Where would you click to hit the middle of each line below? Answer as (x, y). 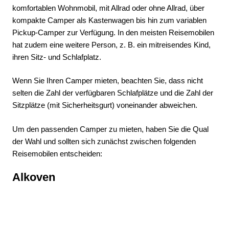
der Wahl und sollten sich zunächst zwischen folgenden (104, 141)
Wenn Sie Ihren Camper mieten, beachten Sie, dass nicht (108, 81)
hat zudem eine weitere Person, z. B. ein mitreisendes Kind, (111, 44)
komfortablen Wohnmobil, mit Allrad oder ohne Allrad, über (108, 8)
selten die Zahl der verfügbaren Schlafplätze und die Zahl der (113, 93)
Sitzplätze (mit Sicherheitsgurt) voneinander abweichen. (105, 105)
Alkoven (34, 177)
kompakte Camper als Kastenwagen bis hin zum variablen (109, 20)
